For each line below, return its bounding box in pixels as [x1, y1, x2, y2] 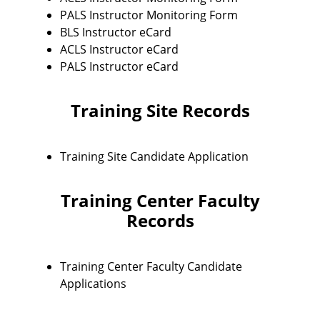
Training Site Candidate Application [60, 149, 249, 164]
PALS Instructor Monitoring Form [60, 7, 238, 23]
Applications [60, 276, 126, 291]
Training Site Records [70, 99, 250, 122]
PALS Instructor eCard [60, 59, 179, 74]
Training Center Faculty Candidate [60, 259, 242, 274]
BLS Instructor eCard [60, 24, 171, 40]
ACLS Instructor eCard [60, 41, 179, 57]
